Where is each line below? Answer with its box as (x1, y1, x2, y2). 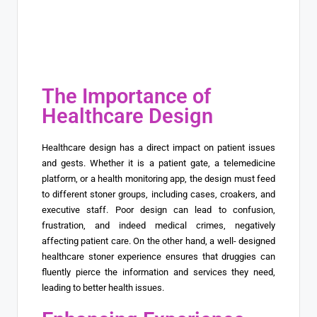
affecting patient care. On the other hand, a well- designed (42, 236, 275, 247)
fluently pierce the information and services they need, (42, 267, 275, 278)
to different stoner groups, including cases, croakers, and (42, 189, 275, 200)
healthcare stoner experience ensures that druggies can (42, 251, 275, 263)
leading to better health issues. (42, 282, 164, 294)
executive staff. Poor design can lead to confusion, (42, 204, 275, 216)
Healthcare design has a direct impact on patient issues (42, 142, 275, 154)
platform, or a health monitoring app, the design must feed (42, 173, 275, 185)
